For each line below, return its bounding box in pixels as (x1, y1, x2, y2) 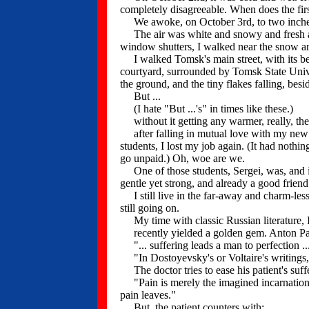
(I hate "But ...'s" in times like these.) (120, 103, 293, 114)
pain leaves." (120, 289, 176, 301)
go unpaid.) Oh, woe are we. (120, 152, 245, 164)
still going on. (120, 202, 179, 214)
